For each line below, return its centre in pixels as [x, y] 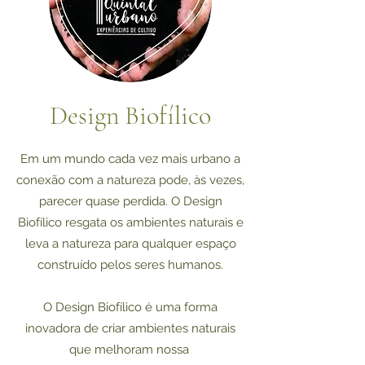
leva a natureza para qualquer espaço [130, 243]
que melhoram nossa [130, 349]
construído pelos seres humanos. [130, 264]
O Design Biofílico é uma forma [130, 307]
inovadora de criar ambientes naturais [130, 328]
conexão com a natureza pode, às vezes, [130, 180]
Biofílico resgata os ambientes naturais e [130, 222]
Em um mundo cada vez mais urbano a [130, 158]
